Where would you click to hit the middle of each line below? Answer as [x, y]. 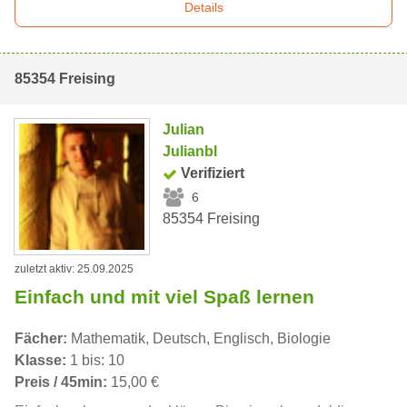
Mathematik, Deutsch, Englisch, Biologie [199, 338]
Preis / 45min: [61, 382]
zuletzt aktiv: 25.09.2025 [74, 268]
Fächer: [41, 338]
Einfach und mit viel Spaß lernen [164, 296]
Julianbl [190, 152]
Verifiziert [213, 174]
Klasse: [40, 360]
